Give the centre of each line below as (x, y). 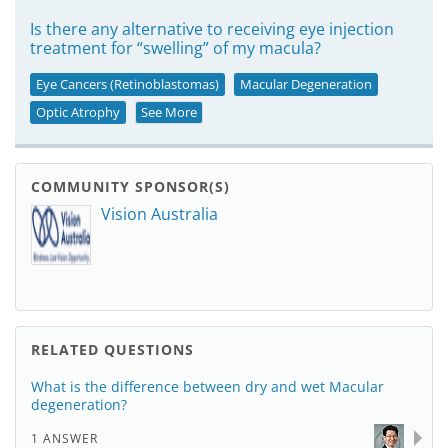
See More (169, 112)
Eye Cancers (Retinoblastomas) (127, 84)
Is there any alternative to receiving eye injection (212, 29)
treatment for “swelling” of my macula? (175, 48)
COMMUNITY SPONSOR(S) (130, 186)
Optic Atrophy (78, 112)
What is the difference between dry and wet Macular (207, 386)
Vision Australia (159, 214)
